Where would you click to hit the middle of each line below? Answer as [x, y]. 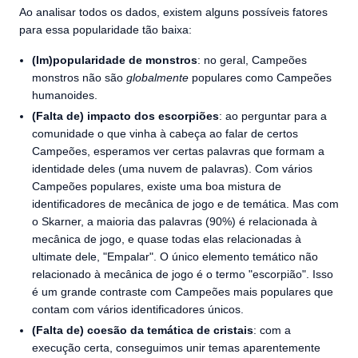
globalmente [157, 78]
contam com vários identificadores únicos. [138, 309]
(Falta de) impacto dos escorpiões [125, 116]
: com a [272, 330]
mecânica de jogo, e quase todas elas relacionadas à [167, 239]
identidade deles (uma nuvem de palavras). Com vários [172, 169]
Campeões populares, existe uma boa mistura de [157, 186]
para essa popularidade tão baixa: [105, 30]
